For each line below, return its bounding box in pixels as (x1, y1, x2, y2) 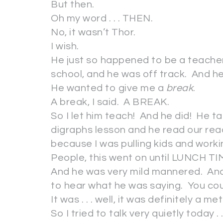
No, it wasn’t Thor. (51, 27, 136, 37)
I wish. (51, 41, 79, 51)
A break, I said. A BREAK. (51, 97, 169, 107)
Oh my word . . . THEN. (51, 13, 153, 23)
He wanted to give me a (51, 83, 166, 93)
